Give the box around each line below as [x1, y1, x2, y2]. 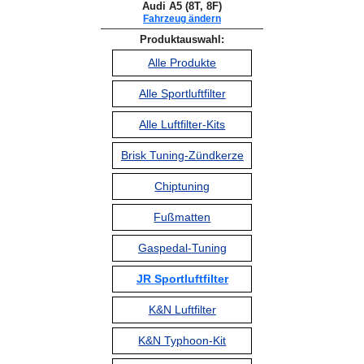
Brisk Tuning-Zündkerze [120, 148, 244, 162]
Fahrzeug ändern [143, 12, 221, 24]
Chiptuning [154, 179, 210, 193]
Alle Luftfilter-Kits [139, 117, 226, 131]
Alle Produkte [148, 55, 217, 69]
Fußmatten [154, 210, 211, 223]
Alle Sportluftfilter [138, 86, 226, 100]
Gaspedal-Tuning [137, 240, 227, 254]
